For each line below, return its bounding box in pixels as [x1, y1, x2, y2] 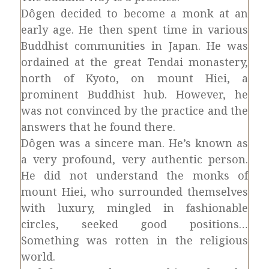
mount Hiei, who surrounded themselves [20, 184, 249, 199]
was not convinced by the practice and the [20, 103, 249, 118]
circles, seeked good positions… [20, 217, 249, 231]
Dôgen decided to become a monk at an [20, 6, 249, 20]
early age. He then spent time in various [20, 22, 249, 37]
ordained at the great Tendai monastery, [20, 55, 249, 69]
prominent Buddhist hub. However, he [20, 87, 249, 101]
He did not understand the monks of [20, 168, 249, 183]
